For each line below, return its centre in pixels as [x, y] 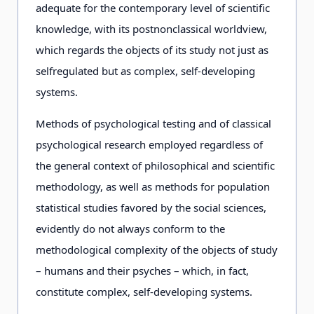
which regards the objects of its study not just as [152, 50]
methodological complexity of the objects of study [157, 250]
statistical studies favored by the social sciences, [151, 207]
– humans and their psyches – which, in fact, [142, 271]
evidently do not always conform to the [130, 228]
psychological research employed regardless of [149, 144]
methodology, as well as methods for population [153, 186]
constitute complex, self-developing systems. [144, 292]
